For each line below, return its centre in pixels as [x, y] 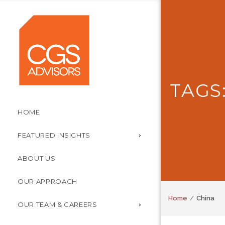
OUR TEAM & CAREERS [58, 204]
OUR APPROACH [47, 181]
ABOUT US [37, 158]
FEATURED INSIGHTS [54, 135]
